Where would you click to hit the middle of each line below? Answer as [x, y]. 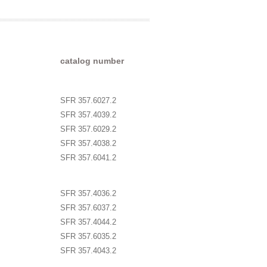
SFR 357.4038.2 [88, 143]
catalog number [92, 60]
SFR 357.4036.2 [88, 193]
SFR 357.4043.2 [88, 250]
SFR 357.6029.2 [88, 129]
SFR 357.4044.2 [88, 222]
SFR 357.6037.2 [88, 207]
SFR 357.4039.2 [88, 114]
